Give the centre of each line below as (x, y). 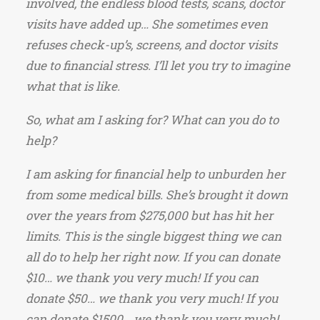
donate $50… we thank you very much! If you (152, 298)
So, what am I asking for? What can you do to (152, 120)
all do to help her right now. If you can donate (153, 257)
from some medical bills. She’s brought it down (157, 195)
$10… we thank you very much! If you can (142, 277)
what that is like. (73, 86)
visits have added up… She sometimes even (147, 24)
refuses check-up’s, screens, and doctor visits (151, 45)
